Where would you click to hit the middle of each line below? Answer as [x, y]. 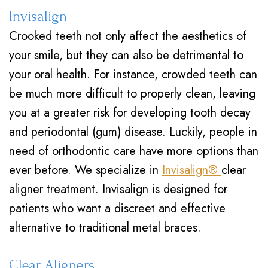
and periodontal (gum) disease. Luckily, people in [133, 132]
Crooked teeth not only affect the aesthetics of [128, 36]
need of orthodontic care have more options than [134, 151]
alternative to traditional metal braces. [105, 228]
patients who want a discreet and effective [117, 208]
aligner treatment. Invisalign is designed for [118, 189]
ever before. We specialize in [86, 170]
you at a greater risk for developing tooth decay [130, 113]
